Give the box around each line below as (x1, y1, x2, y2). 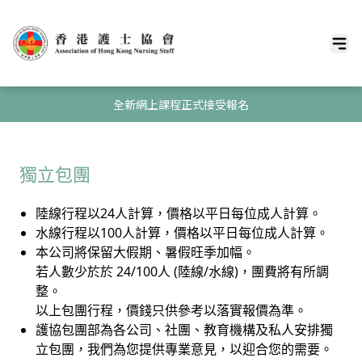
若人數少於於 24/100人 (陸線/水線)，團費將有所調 (36, 263, 329, 281)
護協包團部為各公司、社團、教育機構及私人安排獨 (36, 321, 333, 339)
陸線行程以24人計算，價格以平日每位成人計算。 (36, 204, 322, 223)
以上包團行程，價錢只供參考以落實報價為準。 (36, 301, 307, 320)
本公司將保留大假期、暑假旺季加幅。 (36, 243, 255, 262)
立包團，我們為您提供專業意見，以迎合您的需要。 (36, 340, 333, 359)
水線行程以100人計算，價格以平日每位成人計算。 (36, 224, 329, 242)
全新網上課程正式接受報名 (113, 96, 249, 113)
